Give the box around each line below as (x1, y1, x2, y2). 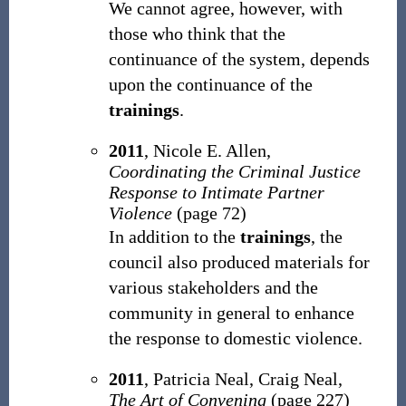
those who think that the (108, 24, 285, 43)
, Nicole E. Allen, (143, 140, 271, 160)
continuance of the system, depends (108, 49, 370, 69)
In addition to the (108, 227, 240, 246)
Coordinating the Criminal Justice (108, 161, 361, 181)
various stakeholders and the (108, 277, 318, 297)
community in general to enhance (108, 303, 354, 323)
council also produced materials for (108, 252, 370, 272)
